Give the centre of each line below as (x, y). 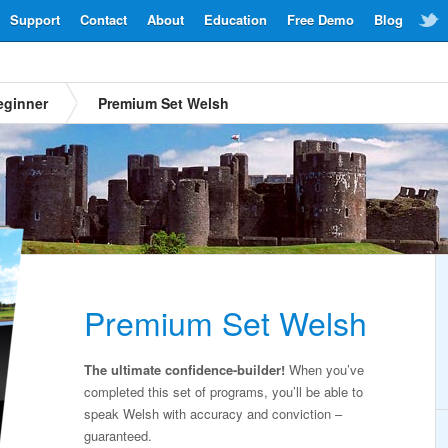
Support (35, 19)
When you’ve (324, 369)
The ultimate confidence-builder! (184, 369)
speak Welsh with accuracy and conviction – (213, 413)
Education (235, 19)
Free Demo (320, 19)
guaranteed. (118, 435)
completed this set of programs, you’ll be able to (223, 391)
